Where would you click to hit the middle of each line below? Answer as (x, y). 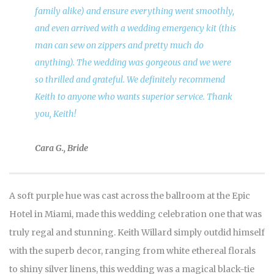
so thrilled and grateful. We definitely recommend (130, 79)
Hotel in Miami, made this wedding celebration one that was (135, 214)
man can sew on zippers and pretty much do (119, 45)
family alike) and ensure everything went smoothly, (134, 11)
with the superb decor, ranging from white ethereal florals (132, 250)
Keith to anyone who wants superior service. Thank (133, 96)
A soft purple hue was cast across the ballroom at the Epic (130, 195)
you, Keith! (55, 113)
